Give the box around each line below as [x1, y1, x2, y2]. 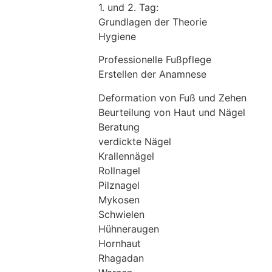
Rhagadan [98, 251, 144, 264]
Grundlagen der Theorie [98, 16, 208, 29]
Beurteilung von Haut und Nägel [98, 106, 246, 118]
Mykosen [98, 193, 140, 206]
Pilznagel [98, 178, 140, 191]
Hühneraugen [98, 222, 160, 235]
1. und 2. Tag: [98, 1, 159, 14]
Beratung [98, 120, 140, 133]
